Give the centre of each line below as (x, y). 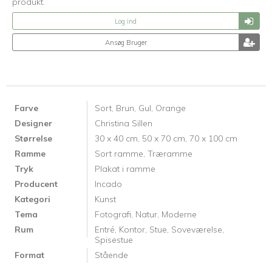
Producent (36, 184)
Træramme (170, 154)
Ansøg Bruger (126, 42)
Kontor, (134, 230)
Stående (111, 255)
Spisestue (114, 240)
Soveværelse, (198, 230)
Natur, (148, 215)
